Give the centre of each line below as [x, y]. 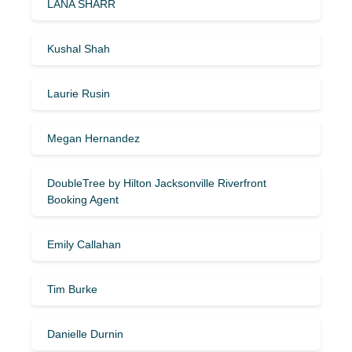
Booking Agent [83, 199]
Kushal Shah [79, 48]
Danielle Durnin [85, 334]
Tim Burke [72, 289]
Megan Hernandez [93, 138]
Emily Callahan [84, 244]
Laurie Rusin [79, 93]
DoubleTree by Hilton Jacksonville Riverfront [157, 183]
